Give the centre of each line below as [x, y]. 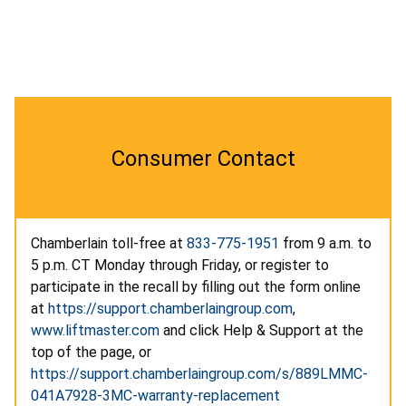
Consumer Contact [203, 159]
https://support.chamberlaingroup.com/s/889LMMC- [199, 374]
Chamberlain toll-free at [109, 244]
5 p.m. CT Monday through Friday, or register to [180, 266]
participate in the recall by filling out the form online [196, 287]
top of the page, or [91, 353]
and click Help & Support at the [261, 331]
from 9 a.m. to [325, 244]
